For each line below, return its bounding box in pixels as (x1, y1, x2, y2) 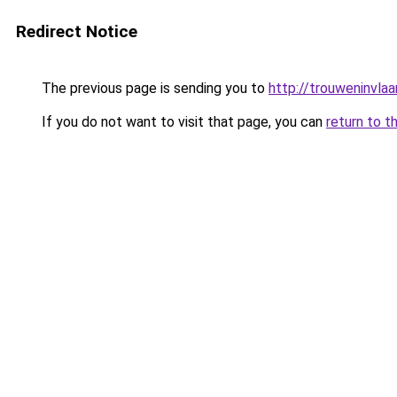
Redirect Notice (16, 21, 137, 42)
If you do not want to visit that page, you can (38, 113, 326, 130)
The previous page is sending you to (38, 80, 269, 97)
